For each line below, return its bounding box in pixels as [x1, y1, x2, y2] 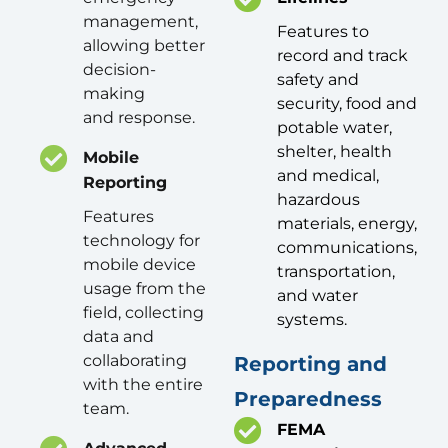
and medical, [277, 166, 379, 186]
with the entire [83, 375, 203, 395]
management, [83, 12, 198, 32]
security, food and [277, 94, 417, 114]
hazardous [277, 190, 360, 210]
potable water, [277, 118, 392, 138]
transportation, [277, 262, 395, 282]
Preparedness [234, 387, 382, 412]
